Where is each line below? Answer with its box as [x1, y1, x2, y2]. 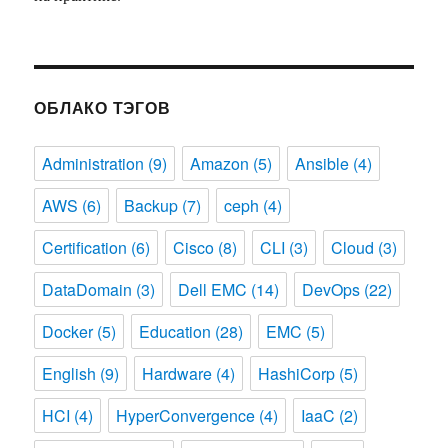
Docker [42, 319, 94, 343]
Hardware [142, 361, 213, 385]
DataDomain [42, 277, 133, 301]
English [42, 361, 97, 385]
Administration [42, 151, 145, 175]
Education [139, 319, 212, 343]
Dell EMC [178, 277, 248, 301]
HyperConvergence [116, 403, 256, 427]
